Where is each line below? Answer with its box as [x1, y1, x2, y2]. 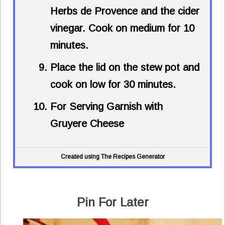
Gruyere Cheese [50, 118, 124, 130]
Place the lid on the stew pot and [50, 62, 199, 73]
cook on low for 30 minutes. [50, 79, 176, 90]
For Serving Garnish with [50, 101, 163, 113]
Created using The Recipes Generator [60, 153, 165, 161]
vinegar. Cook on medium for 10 [50, 23, 194, 34]
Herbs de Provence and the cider [50, 6, 199, 17]
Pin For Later [76, 195, 149, 209]
